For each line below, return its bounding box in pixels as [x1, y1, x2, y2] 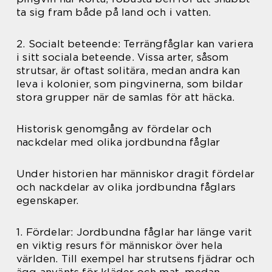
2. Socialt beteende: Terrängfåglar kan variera [16, 38, 254, 50]
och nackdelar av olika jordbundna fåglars [16, 181, 236, 194]
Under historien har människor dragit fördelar [16, 168, 255, 180]
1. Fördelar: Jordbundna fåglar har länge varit [16, 226, 253, 239]
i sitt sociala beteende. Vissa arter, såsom [16, 51, 229, 64]
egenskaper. [16, 194, 79, 207]
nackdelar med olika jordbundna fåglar [16, 136, 220, 149]
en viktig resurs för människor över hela [16, 239, 223, 252]
